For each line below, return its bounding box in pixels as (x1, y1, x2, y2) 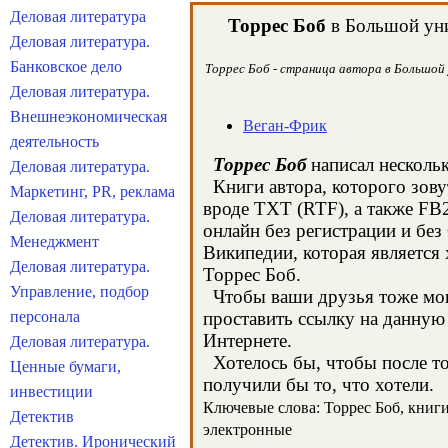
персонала (10, 308, 80, 325)
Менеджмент (10, 233, 99, 250)
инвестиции (10, 383, 93, 400)
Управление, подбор (10, 283, 149, 300)
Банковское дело (10, 58, 122, 75)
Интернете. (203, 330, 292, 351)
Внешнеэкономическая (10, 108, 167, 125)
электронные (203, 421, 292, 438)
